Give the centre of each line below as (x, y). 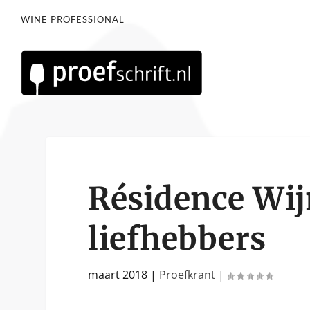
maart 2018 (118, 274)
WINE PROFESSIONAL (73, 20)
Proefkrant (188, 274)
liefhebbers (177, 238)
